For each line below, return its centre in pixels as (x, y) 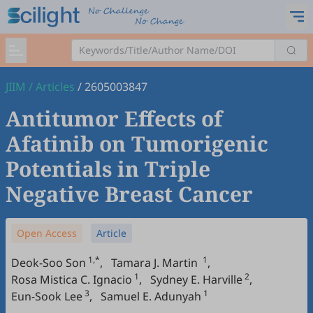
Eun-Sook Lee (47, 296)
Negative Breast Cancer (129, 194)
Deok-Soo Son (49, 263)
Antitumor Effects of (114, 118)
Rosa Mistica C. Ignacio (72, 279)
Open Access (47, 233)
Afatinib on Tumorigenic (137, 144)
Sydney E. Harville (196, 279)
